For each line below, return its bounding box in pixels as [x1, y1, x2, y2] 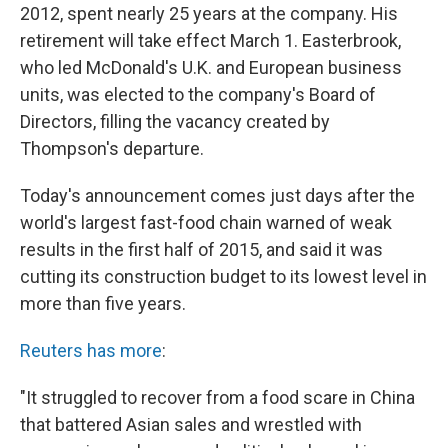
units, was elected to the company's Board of [20, 84, 376, 105]
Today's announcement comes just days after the [20, 185, 415, 206]
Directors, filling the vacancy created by [20, 111, 330, 132]
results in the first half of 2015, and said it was [20, 239, 383, 260]
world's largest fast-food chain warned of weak [20, 212, 392, 233]
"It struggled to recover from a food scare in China [20, 387, 415, 408]
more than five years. [20, 293, 186, 314]
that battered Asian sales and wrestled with [20, 414, 362, 435]
